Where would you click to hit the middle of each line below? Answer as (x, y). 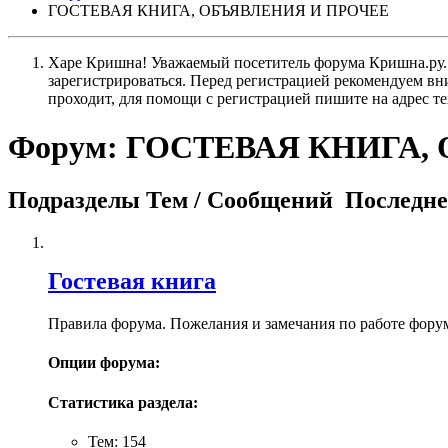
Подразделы (74, 200)
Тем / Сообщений (242, 200)
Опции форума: (104, 363)
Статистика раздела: (123, 402)
